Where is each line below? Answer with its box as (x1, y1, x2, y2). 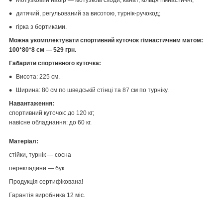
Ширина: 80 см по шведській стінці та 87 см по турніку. (16, 86, 169, 94)
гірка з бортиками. (16, 23, 67, 30)
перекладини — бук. (9, 164, 66, 172)
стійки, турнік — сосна (9, 151, 71, 158)
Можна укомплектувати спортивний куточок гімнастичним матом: (9, 36, 203, 44)
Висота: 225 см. (16, 73, 60, 80)
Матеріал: (9, 137, 38, 145)
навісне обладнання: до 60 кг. (9, 118, 93, 126)
